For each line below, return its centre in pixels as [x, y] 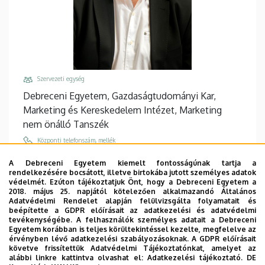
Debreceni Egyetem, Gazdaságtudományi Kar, [119, 96]
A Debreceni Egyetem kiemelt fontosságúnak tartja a [132, 163]
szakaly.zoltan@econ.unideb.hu [90, 190]
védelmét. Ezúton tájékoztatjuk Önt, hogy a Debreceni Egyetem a [132, 182]
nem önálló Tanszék [66, 124]
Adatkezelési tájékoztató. [195, 258]
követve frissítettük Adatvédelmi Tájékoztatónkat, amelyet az [132, 248]
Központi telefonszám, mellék [76, 140]
